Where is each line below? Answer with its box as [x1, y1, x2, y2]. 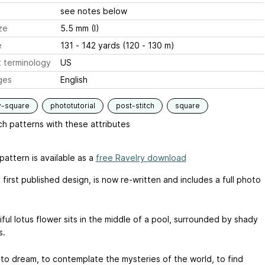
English [60, 75, 88, 85]
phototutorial [50, 101, 95, 110]
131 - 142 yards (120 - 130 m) [60, 40, 174, 50]
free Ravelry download [95, 153, 186, 163]
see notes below [60, 6, 127, 16]
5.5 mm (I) [60, 23, 99, 33]
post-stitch [115, 101, 154, 110]
